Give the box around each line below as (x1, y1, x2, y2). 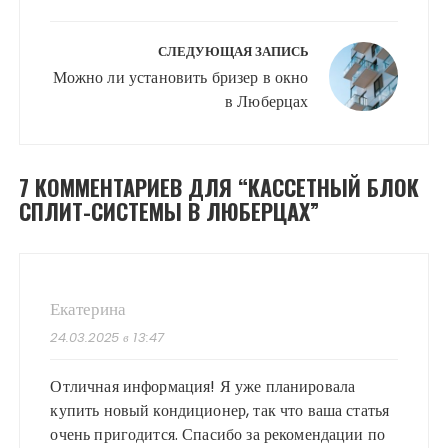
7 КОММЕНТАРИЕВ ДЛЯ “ (19, 171, 249, 204)
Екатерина (50, 297, 127, 322)
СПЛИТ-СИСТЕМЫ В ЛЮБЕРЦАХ (19, 195, 311, 228)
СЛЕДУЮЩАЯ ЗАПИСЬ (157, 42, 309, 62)
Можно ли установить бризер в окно (52, 66, 309, 90)
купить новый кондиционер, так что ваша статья (50, 399, 390, 423)
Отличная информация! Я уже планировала (50, 375, 356, 399)
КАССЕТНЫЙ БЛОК (248, 171, 420, 204)
